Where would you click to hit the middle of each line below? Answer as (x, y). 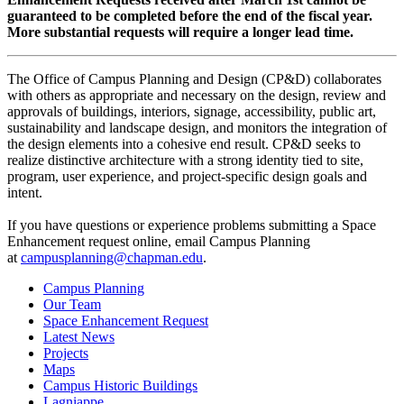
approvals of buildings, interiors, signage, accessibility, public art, (192, 112)
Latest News (79, 337)
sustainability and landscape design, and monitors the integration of (197, 128)
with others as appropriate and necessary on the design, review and (197, 96)
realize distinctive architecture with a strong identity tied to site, (185, 161)
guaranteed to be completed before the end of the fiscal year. (190, 16)
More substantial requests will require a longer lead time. (180, 32)
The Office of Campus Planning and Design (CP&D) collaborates (194, 79)
